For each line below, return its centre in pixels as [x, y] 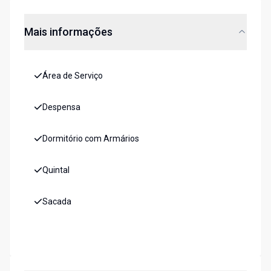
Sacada [57, 202]
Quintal [56, 170]
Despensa [61, 107]
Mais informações [68, 32]
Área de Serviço [73, 76]
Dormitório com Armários [91, 139]
